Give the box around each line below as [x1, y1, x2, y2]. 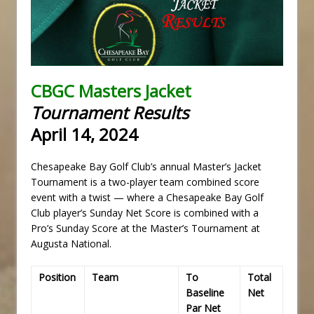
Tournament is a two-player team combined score [31, 175, 259, 189]
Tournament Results [31, 101, 189, 125]
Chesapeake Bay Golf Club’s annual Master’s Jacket [31, 160, 261, 174]
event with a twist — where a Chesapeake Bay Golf [31, 191, 264, 205]
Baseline [186, 286, 224, 300]
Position [39, 271, 76, 285]
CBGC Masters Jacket [31, 79, 191, 103]
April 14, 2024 [31, 123, 138, 146]
